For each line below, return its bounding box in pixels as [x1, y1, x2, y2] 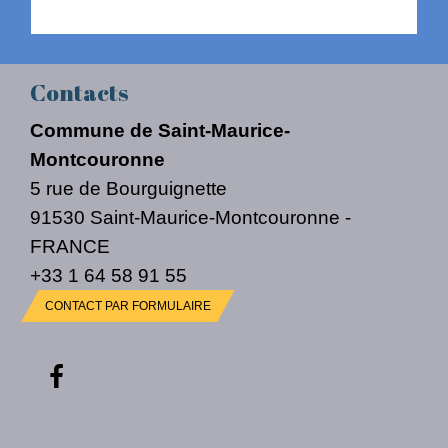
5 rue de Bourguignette [30, 177, 227, 200]
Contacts [30, 77, 128, 109]
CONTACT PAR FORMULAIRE [45, 299, 211, 314]
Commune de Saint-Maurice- [30, 119, 290, 142]
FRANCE [30, 235, 110, 258]
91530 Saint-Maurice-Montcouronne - [30, 206, 351, 229]
